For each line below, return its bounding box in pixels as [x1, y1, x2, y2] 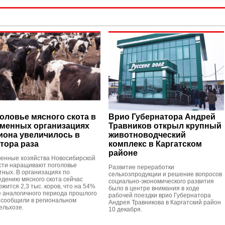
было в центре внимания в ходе [108, 185, 199, 192]
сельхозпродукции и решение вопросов [108, 171, 222, 178]
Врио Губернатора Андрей [108, 113, 215, 121]
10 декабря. [108, 206, 142, 213]
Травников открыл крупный [108, 122, 221, 130]
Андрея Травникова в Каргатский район [108, 199, 221, 206]
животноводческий [108, 131, 186, 139]
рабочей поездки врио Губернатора [108, 192, 211, 199]
